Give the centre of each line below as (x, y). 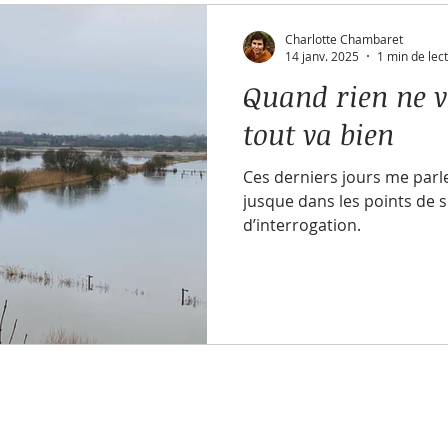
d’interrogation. (302, 225)
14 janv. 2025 (322, 56)
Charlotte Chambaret (344, 38)
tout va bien (318, 134)
